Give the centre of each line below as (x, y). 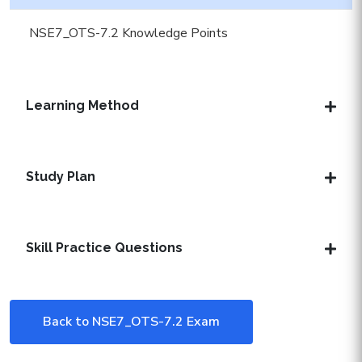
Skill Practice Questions (104, 248)
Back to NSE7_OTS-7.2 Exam (131, 322)
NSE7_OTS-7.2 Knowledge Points (128, 33)
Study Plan (61, 177)
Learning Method (82, 105)
